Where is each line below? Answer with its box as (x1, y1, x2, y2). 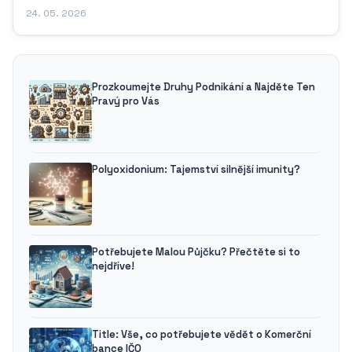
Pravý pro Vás (92, 94, 159, 108)
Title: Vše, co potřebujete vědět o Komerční (92, 328, 311, 342)
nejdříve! (92, 259, 134, 273)
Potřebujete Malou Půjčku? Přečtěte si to (92, 245, 300, 259)
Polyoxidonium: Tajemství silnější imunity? (92, 163, 300, 177)
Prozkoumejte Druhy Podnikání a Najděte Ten (92, 80, 315, 94)
